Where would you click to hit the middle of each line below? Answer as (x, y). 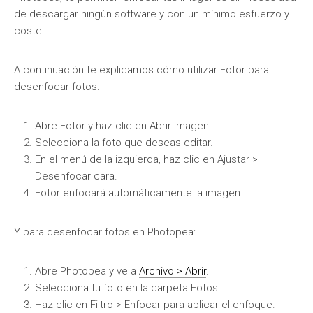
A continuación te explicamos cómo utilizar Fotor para (141, 70)
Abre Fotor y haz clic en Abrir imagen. (123, 126)
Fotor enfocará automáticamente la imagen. (139, 193)
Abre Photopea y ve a (87, 271)
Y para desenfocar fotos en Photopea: (105, 232)
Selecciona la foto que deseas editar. (124, 143)
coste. (29, 31)
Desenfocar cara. (76, 176)
